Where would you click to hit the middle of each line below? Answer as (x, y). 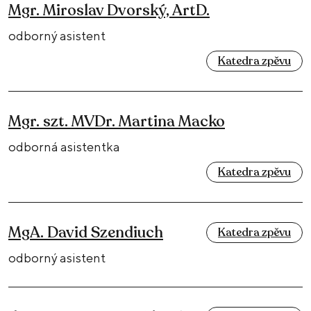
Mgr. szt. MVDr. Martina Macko (117, 121)
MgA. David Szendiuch (86, 232)
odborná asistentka (64, 146)
